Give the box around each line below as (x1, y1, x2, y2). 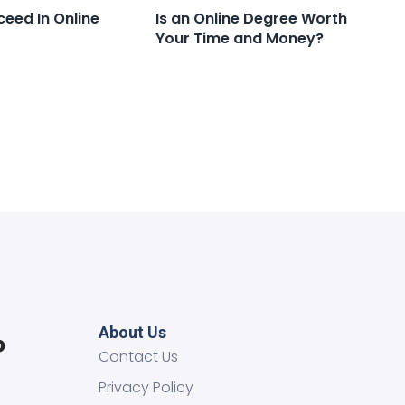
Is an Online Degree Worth (155, 7, 348, 29)
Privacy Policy (99, 376, 193, 398)
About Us (99, 322, 166, 342)
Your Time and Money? (155, 27, 325, 49)
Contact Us (99, 345, 178, 367)
